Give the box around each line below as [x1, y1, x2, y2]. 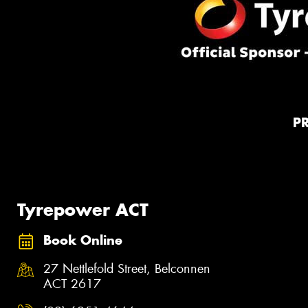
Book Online [43, 232, 122, 248]
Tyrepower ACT [17, 198, 148, 221]
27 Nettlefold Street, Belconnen [43, 261, 210, 278]
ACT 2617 [43, 276, 101, 293]
